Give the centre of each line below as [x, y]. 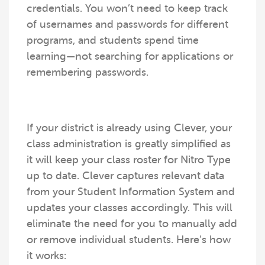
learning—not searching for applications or [130, 56]
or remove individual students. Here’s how [129, 240]
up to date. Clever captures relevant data [125, 176]
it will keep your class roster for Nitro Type [129, 160]
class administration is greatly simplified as [129, 144]
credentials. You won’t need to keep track [127, 8]
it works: [46, 256]
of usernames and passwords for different [127, 24]
